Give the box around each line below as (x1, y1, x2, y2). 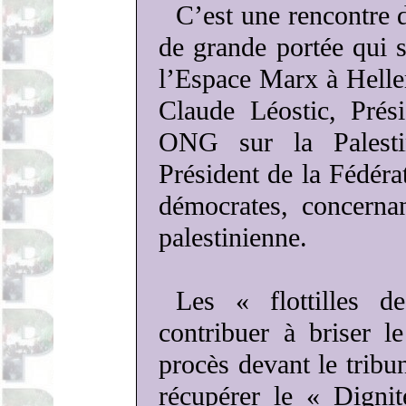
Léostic (249, 95, 329, 126)
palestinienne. (159, 222, 308, 253)
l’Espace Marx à (159, 63, 347, 94)
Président (159, 159, 260, 189)
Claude (159, 95, 250, 126)
